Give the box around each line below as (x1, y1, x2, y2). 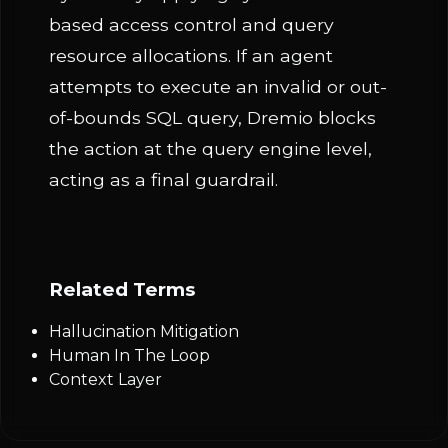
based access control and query (49, 14, 334, 35)
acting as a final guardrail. (49, 169, 278, 190)
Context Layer (49, 370, 162, 389)
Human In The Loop (49, 346, 210, 365)
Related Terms (49, 278, 195, 301)
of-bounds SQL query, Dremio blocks (49, 107, 376, 128)
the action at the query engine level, (49, 138, 372, 159)
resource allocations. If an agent (49, 45, 333, 66)
